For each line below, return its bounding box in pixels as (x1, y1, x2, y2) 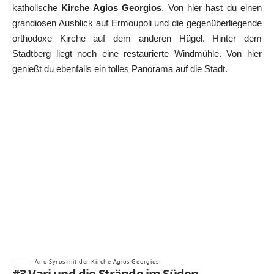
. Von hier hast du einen (161, 2, 262, 13)
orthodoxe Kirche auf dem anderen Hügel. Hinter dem (12, 33, 262, 44)
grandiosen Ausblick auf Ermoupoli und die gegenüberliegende (12, 18, 262, 29)
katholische (12, 2, 62, 13)
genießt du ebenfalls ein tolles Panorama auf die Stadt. (12, 64, 228, 75)
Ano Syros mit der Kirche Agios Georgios (35, 257, 160, 266)
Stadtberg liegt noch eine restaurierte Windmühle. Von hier (12, 48, 262, 59)
